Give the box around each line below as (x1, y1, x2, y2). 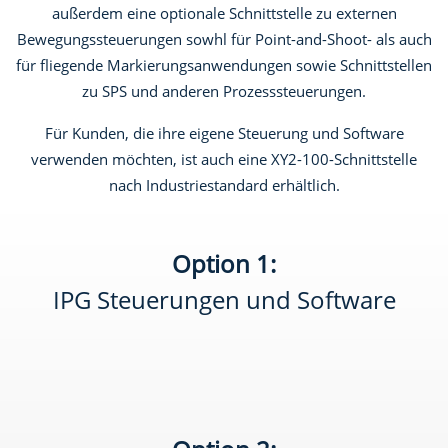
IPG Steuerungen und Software (52, 283, 396, 316)
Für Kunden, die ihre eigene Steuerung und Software (44, 123, 404, 143)
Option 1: (172, 247, 276, 280)
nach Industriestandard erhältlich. (108, 175, 340, 195)
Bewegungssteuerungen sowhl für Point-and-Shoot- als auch (16, 29, 432, 49)
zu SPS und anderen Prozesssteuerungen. (82, 81, 366, 101)
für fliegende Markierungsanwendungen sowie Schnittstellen (16, 55, 432, 75)
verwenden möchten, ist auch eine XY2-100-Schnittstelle (31, 149, 417, 169)
